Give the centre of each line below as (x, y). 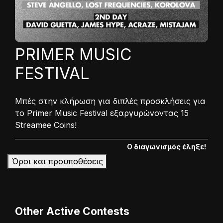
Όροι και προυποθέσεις (57, 162)
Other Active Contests (72, 212)
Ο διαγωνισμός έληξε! (167, 147)
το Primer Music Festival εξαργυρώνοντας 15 (102, 113)
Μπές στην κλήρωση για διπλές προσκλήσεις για (110, 101)
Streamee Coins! (46, 125)
